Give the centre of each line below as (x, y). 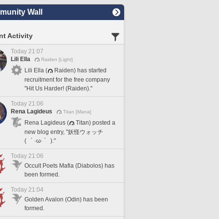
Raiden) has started (80, 70)
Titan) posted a (96, 122)
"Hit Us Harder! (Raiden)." (58, 88)
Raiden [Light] (57, 59)
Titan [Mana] (77, 112)
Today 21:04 (27, 190)
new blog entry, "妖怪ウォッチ (64, 132)
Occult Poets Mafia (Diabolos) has (69, 166)
